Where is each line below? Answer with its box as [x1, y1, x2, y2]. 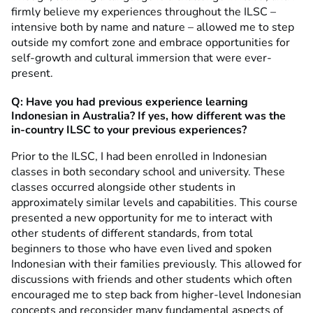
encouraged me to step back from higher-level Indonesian [11, 286, 301, 303]
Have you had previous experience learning [26, 94, 248, 110]
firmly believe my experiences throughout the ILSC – [11, 3, 276, 20]
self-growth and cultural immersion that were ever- [11, 50, 272, 66]
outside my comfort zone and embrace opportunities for [11, 34, 290, 50]
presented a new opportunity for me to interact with [11, 210, 272, 226]
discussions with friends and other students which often [11, 271, 292, 287]
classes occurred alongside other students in [11, 179, 235, 195]
